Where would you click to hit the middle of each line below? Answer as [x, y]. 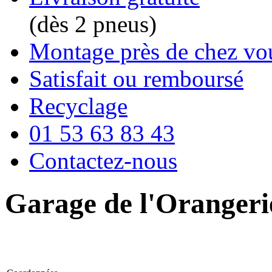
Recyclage [78, 106]
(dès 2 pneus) [93, 24]
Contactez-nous [103, 161]
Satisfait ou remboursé [136, 79]
